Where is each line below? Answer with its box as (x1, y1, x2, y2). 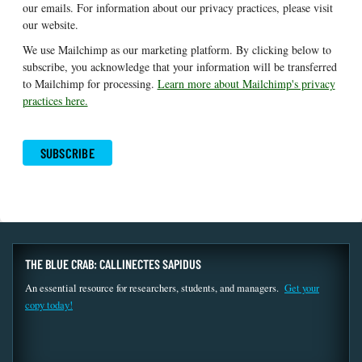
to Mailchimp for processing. (22, 75, 158, 91)
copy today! (25, 297, 73, 312)
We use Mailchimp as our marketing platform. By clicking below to (22, 41, 331, 57)
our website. (22, 16, 78, 32)
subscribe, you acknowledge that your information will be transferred (22, 58, 337, 74)
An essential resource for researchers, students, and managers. (25, 280, 284, 295)
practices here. (22, 92, 88, 108)
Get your (284, 280, 319, 295)
